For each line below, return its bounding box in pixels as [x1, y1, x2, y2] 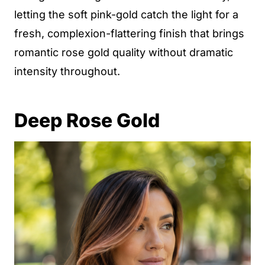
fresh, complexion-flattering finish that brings [14, 27, 244, 40]
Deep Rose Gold [14, 109, 160, 132]
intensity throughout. [14, 65, 120, 77]
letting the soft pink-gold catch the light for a [14, 8, 238, 21]
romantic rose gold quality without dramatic [14, 46, 233, 59]
